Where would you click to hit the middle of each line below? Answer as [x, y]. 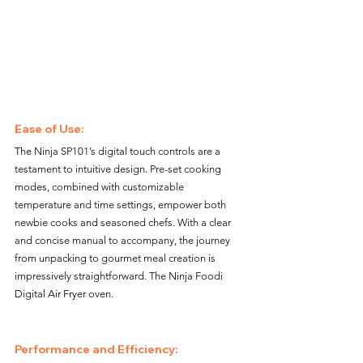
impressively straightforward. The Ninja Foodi [120, 275]
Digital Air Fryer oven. [64, 293]
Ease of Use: [51, 128]
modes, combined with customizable [100, 186]
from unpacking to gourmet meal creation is [116, 258]
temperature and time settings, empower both [122, 204]
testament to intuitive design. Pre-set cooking [119, 169]
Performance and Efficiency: [98, 349]
